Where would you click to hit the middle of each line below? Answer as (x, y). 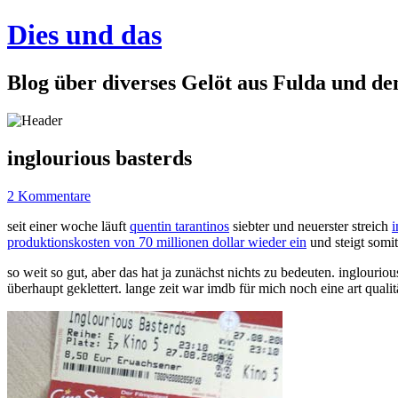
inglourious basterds (99, 158)
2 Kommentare (49, 195)
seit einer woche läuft (68, 226)
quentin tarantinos (179, 226)
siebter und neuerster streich (310, 226)
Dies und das (84, 35)
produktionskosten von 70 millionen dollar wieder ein (157, 242)
